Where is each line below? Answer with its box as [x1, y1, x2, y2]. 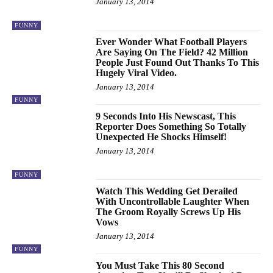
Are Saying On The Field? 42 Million [96, 46, 249, 57]
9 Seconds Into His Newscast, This [96, 111, 236, 122]
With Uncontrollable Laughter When [96, 196, 250, 207]
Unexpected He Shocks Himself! [96, 132, 227, 143]
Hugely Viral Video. [96, 67, 177, 78]
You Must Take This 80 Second [96, 260, 225, 271]
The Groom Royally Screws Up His [96, 206, 241, 217]
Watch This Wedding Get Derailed [96, 185, 238, 196]
